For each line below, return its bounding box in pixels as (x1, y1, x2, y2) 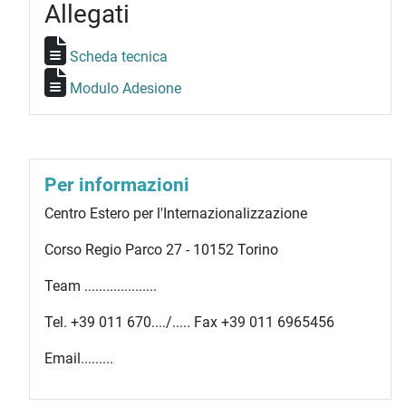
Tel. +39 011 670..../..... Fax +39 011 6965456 (44, 314, 334, 331)
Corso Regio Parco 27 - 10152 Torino (44, 241, 278, 258)
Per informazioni (44, 174, 189, 196)
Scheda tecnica (70, 48, 168, 65)
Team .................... (44, 277, 157, 295)
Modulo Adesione (70, 80, 181, 97)
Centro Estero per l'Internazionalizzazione (44, 205, 307, 222)
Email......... (44, 350, 113, 367)
